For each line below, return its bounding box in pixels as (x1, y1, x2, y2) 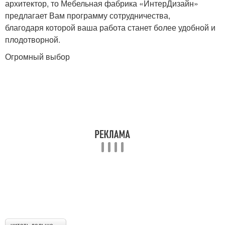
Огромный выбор (5, 51, 70, 62)
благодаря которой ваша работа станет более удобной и (5, 22, 215, 33)
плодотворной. (5, 34, 60, 45)
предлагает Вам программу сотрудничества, (5, 10, 170, 21)
